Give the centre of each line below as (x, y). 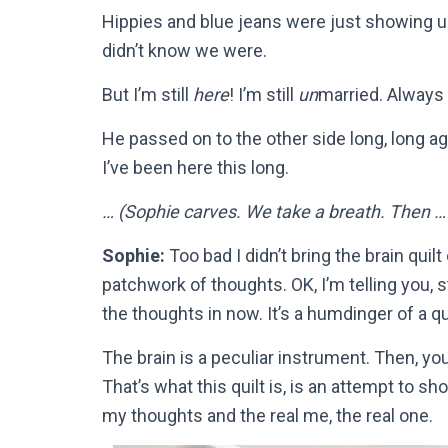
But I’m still (147, 94)
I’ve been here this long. (195, 167)
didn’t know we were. (184, 50)
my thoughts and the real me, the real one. (267, 415)
